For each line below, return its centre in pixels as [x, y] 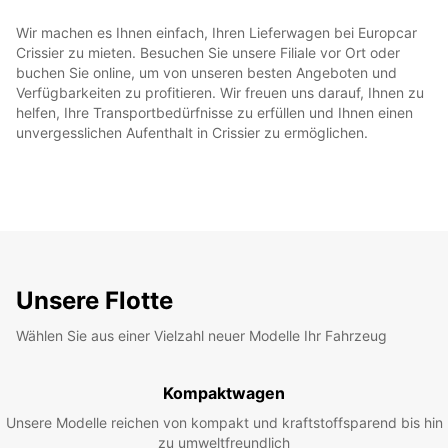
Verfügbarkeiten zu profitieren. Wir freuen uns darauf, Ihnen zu [220, 92]
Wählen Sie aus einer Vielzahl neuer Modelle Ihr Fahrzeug [201, 335]
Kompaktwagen [224, 392]
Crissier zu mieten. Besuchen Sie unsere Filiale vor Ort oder [208, 52]
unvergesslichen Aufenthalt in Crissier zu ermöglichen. [192, 132]
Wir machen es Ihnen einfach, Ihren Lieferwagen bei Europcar [216, 32]
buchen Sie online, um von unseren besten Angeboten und [206, 72]
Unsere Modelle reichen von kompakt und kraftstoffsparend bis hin [224, 422]
